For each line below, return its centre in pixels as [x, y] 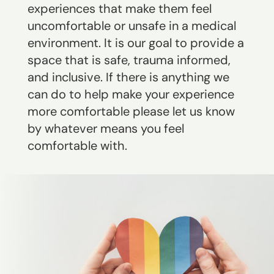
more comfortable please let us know [131, 112]
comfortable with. [77, 146]
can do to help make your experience [131, 94]
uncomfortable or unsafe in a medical [131, 26]
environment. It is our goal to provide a [135, 43]
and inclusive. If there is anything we [128, 77]
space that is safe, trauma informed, [129, 60]
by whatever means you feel [106, 129]
